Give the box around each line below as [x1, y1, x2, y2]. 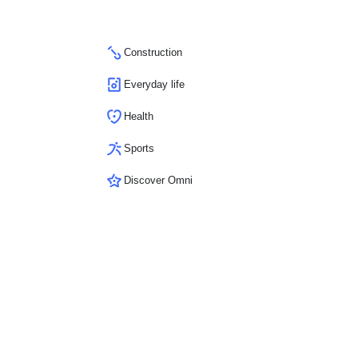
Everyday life [123, 78, 185, 90]
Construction [123, 46, 182, 58]
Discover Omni [123, 174, 193, 186]
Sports [123, 142, 154, 154]
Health [123, 110, 153, 122]
